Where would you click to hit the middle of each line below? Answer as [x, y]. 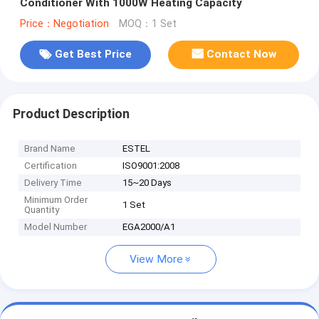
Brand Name [50, 149]
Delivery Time [53, 183]
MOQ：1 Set [147, 23]
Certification [51, 166]
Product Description [71, 114]
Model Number [56, 227]
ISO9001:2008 [151, 166]
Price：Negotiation [64, 23]
